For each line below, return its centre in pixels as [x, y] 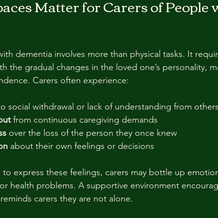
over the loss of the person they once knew [94, 133]
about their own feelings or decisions [83, 146]
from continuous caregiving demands [87, 120]
